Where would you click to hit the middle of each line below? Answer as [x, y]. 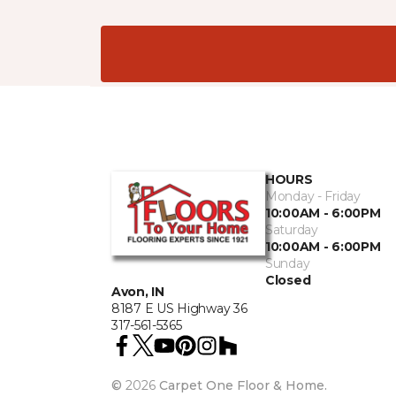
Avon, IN [138, 292]
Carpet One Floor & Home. [243, 385]
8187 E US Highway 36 [179, 308]
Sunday [288, 263]
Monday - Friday [313, 196]
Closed [288, 280]
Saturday [292, 230]
